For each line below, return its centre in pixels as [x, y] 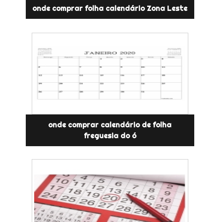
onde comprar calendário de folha [110, 125]
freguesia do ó [110, 136]
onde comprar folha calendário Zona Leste [110, 8]
